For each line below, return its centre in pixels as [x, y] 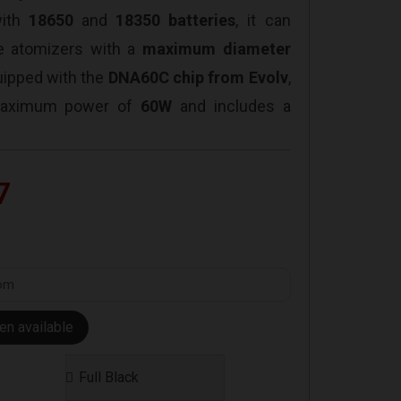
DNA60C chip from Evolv [198, 78]
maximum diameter [216, 49]
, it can [263, 21]
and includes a [231, 107]
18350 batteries [175, 21]
